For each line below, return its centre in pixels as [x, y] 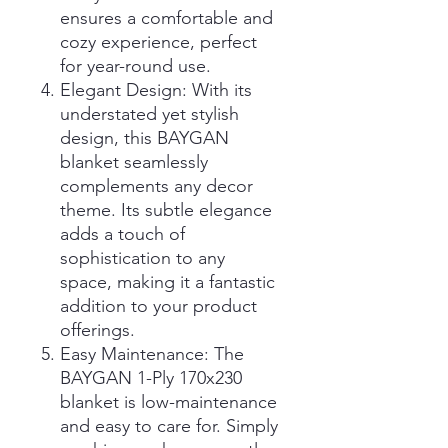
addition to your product [158, 305]
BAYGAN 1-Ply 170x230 [151, 377]
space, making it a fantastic [167, 281]
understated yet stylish [149, 113]
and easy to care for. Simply [169, 425]
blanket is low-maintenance [168, 401]
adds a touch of [122, 233]
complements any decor [156, 185]
